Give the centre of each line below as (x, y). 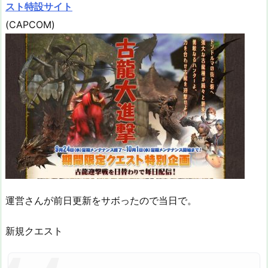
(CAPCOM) (30, 25)
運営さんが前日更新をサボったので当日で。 (101, 200)
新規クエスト (34, 231)
